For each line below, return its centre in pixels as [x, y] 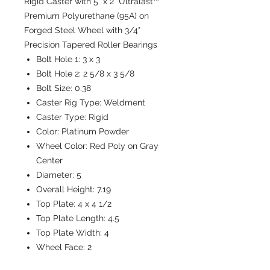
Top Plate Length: [72, 218]
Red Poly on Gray [124, 146]
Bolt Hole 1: [59, 59]
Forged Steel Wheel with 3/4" [82, 30]
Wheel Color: [63, 146]
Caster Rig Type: [70, 102]
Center [49, 160]
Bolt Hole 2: [60, 74]
